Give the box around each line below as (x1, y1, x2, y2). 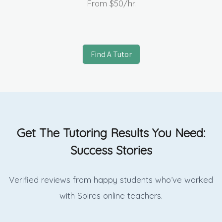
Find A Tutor (90, 49, 132, 59)
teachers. (127, 190, 163, 201)
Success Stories (70, 143, 152, 158)
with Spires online (59, 190, 125, 201)
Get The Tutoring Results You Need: (17, 125, 205, 141)
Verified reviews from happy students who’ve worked (9, 174, 213, 185)
